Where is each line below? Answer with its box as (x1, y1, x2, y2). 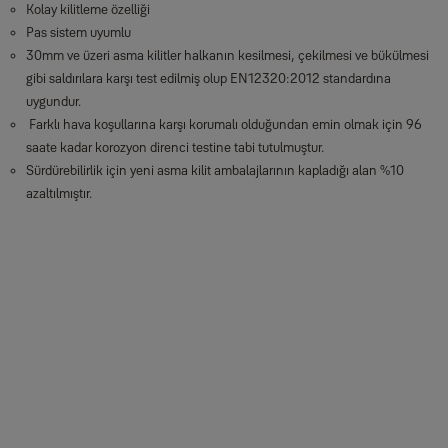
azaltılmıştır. (25, 185, 92, 201)
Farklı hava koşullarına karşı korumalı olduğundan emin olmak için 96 (25, 116, 422, 132)
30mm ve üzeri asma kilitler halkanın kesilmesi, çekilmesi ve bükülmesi (25, 47, 429, 63)
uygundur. (25, 93, 81, 109)
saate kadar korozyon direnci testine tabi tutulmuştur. (25, 139, 324, 155)
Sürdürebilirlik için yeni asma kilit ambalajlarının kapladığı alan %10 (25, 162, 404, 178)
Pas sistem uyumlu (25, 24, 131, 40)
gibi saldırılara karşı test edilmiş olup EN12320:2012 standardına (25, 70, 391, 86)
